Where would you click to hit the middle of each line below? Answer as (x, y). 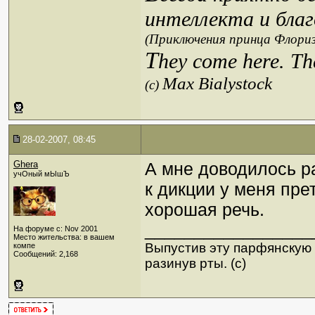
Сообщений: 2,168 (46, 254)
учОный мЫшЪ (41, 174)
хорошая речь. (205, 210)
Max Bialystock (217, 84)
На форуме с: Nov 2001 (56, 229)
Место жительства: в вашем (64, 237)
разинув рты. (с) (195, 263)
